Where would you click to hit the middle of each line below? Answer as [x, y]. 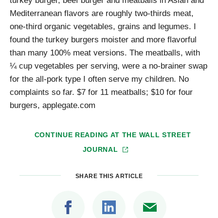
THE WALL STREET [156, 135]
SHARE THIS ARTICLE [109, 176]
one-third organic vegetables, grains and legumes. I [103, 26]
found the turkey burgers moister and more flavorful [103, 39]
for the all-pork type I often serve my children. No [99, 79]
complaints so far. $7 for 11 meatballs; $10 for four [101, 92]
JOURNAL [101, 149]
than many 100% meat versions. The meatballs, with [105, 52]
